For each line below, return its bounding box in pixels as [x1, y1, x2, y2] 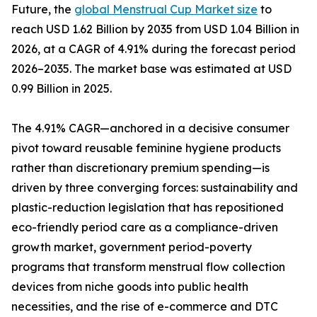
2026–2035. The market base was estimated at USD [11, 62, 292, 76]
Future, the [11, 2, 74, 17]
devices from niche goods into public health [11, 279, 248, 294]
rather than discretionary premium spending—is [11, 161, 270, 175]
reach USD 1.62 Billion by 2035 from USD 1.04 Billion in [11, 22, 299, 37]
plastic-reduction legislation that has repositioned [11, 200, 284, 215]
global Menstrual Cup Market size [74, 2, 258, 17]
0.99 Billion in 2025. [11, 81, 112, 96]
